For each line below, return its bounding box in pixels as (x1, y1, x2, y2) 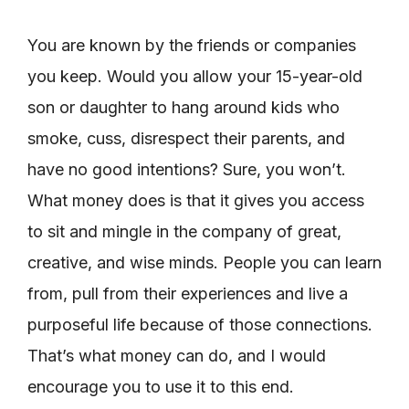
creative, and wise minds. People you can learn (27, 252, 382, 272)
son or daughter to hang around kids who (27, 97, 340, 117)
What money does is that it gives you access (27, 190, 364, 210)
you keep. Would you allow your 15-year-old (27, 66, 362, 86)
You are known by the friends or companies (27, 35, 356, 55)
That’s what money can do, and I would (27, 345, 326, 365)
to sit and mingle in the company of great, (27, 221, 341, 241)
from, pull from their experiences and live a (27, 283, 348, 303)
